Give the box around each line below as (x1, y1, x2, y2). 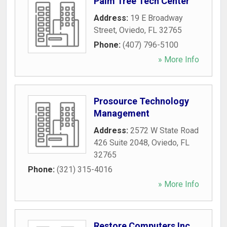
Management (94, 108, 149, 119)
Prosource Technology (94, 96, 189, 106)
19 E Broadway (130, 13, 183, 23)
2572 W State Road (130, 126, 199, 135)
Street (94, 25, 116, 35)
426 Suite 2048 (94, 138, 148, 147)
